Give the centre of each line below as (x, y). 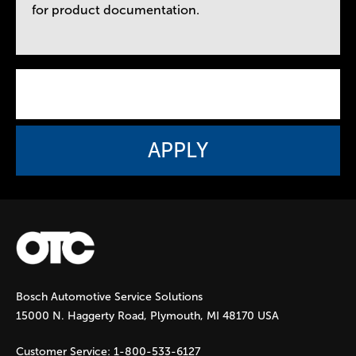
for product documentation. (116, 10)
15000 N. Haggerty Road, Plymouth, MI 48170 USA (147, 315)
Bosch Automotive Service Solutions (109, 296)
